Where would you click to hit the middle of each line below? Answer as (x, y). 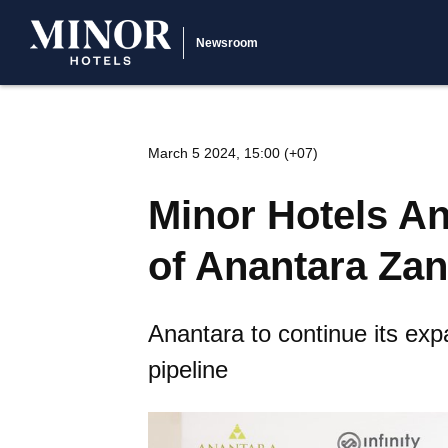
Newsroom (227, 42)
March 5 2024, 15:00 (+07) (233, 153)
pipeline (188, 369)
